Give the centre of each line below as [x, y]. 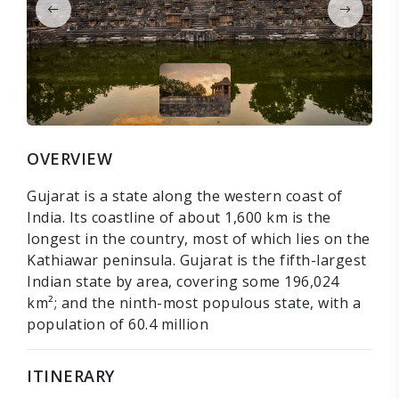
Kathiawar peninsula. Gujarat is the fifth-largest [197, 260]
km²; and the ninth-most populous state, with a [194, 302]
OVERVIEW [69, 158]
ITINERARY [71, 375]
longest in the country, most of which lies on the [199, 238]
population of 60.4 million [118, 324]
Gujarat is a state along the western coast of [185, 195]
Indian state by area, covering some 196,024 [183, 281]
